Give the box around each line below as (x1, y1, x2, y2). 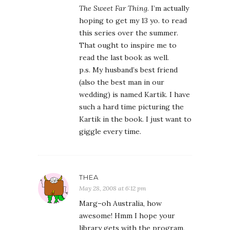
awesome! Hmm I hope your (79, 211, 175, 220)
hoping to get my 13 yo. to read (79, 16, 187, 25)
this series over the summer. (79, 28, 178, 37)
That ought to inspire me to (79, 41, 177, 50)
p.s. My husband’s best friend (79, 65, 178, 74)
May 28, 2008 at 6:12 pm (79, 184, 146, 192)
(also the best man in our (79, 78, 164, 87)
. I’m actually (147, 4, 189, 13)
